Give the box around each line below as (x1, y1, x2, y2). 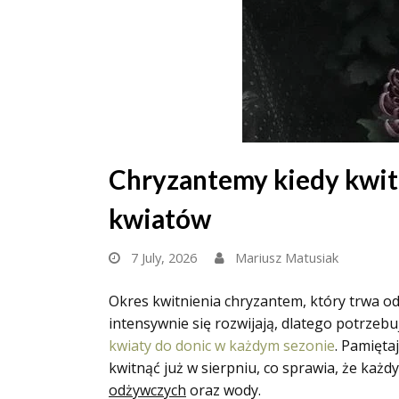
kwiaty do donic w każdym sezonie (109, 336, 335, 355)
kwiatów (109, 203, 211, 234)
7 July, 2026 (131, 248, 197, 266)
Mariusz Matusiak (235, 248, 338, 266)
